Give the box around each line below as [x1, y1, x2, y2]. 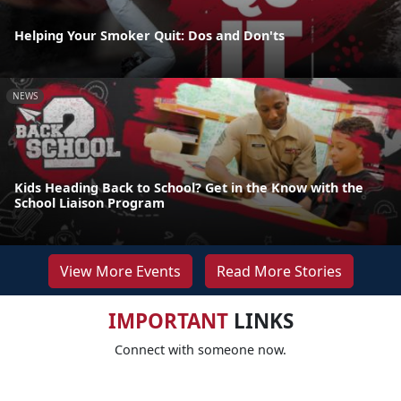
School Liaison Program [14, 193, 165, 211]
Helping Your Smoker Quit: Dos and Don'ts [14, 27, 285, 45]
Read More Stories [216, 260, 342, 281]
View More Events [59, 260, 181, 281]
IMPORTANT [107, 306, 228, 335]
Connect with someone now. [115, 340, 286, 358]
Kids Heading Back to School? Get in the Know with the [14, 178, 363, 196]
